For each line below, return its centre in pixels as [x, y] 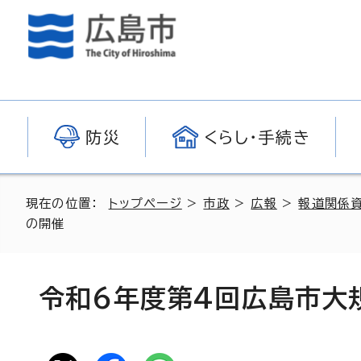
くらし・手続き [257, 137]
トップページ [145, 203]
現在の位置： [67, 203]
